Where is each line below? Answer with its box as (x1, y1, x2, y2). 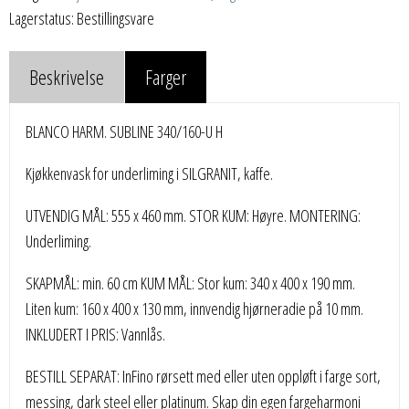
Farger (145, 62, 186, 90)
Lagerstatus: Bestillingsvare (9, 6, 154, 29)
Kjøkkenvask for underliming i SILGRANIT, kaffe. (26, 162, 274, 184)
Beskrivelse (29, 62, 104, 90)
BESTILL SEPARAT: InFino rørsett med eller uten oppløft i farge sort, (26, 364, 382, 387)
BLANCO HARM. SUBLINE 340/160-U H (26, 120, 224, 142)
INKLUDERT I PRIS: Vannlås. (26, 322, 166, 345)
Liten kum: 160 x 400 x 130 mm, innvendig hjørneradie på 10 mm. (26, 297, 364, 320)
